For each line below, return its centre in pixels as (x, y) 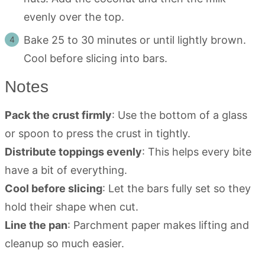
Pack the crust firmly (58, 115)
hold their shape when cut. (72, 207)
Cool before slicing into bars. (96, 58)
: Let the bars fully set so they (177, 188)
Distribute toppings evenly (73, 152)
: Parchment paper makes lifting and (158, 225)
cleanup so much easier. (64, 243)
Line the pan (36, 225)
